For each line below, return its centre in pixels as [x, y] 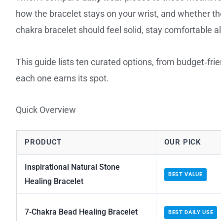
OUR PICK [183, 142]
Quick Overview [46, 110]
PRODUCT [43, 142]
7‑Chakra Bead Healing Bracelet [81, 212]
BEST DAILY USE [191, 213]
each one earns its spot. [62, 78]
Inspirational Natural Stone [72, 167]
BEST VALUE [185, 175]
